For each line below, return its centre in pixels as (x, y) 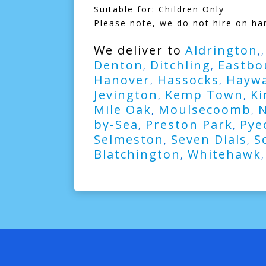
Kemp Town (204, 95)
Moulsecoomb (205, 110)
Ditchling (180, 65)
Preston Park (189, 124)
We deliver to (137, 50)
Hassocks (188, 80)
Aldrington (221, 50)
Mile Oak (122, 110)
